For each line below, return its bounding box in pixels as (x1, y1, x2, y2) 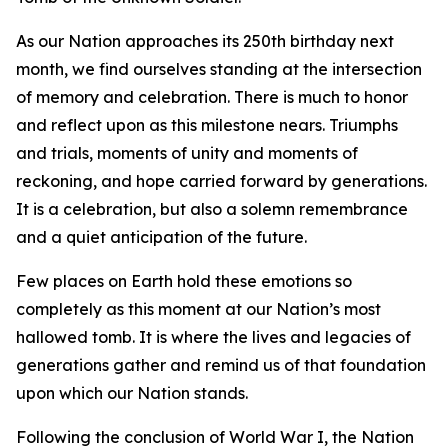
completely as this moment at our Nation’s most (16, 299, 381, 319)
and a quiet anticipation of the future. (16, 227, 307, 247)
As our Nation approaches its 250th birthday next (16, 31, 394, 51)
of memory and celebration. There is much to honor (16, 87, 408, 107)
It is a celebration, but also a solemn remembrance (16, 199, 408, 219)
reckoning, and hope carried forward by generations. (16, 171, 427, 191)
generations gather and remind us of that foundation (16, 355, 426, 375)
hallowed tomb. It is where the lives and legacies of (16, 327, 411, 347)
